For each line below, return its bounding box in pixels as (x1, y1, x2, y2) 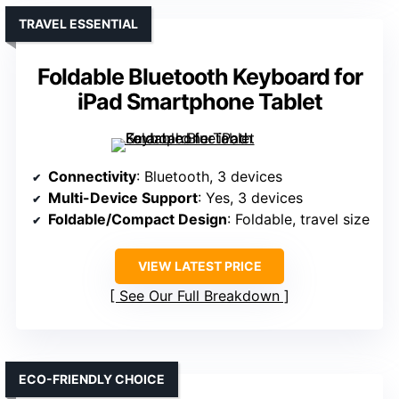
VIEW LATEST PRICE (137, 258, 262, 274)
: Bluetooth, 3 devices (136, 167, 282, 186)
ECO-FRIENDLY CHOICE (19, 371, 165, 387)
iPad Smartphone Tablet (77, 88, 322, 116)
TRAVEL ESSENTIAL (19, 16, 138, 32)
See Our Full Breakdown (119, 287, 280, 305)
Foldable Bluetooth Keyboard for (37, 63, 362, 91)
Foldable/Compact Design (48, 210, 227, 229)
